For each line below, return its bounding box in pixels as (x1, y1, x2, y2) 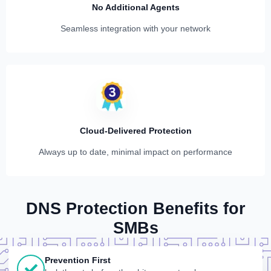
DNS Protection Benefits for (25, 200, 246, 218)
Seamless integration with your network (60, 24, 211, 33)
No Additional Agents (91, 2, 180, 12)
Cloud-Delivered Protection (79, 126, 192, 135)
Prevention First (45, 255, 111, 265)
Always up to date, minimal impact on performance (39, 147, 232, 157)
